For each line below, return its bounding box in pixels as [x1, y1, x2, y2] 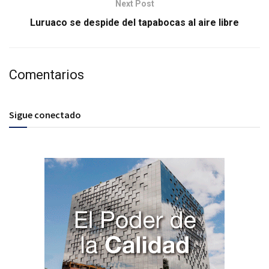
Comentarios [9, 67, 84, 83]
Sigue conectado [9, 109, 81, 121]
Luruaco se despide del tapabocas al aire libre [30, 17, 239, 29]
